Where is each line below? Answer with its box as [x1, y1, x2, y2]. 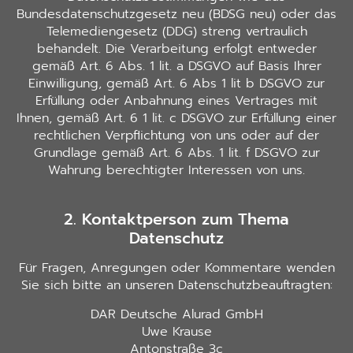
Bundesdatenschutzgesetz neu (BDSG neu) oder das [17, 5, 336, 24]
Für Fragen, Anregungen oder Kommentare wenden [18, 258, 335, 278]
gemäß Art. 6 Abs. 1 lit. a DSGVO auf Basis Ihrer [32, 57, 321, 76]
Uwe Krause [141, 321, 212, 341]
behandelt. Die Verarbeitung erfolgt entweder [36, 39, 317, 58]
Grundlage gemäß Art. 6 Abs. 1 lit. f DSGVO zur [33, 143, 320, 162]
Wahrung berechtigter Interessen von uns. [48, 161, 305, 180]
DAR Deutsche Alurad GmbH [90, 304, 263, 324]
